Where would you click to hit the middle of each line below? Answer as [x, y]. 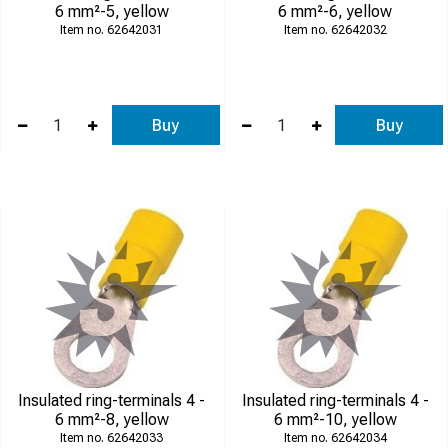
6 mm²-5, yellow [111, 11]
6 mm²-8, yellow [111, 419]
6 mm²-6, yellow [335, 11]
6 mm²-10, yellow [335, 419]
